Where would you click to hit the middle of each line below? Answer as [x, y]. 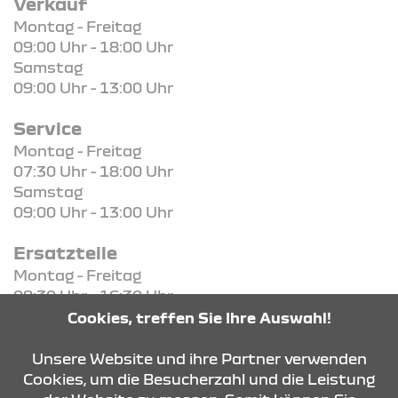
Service [48, 127]
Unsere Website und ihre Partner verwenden [199, 358]
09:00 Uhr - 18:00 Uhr [93, 46]
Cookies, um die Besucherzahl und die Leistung [199, 378]
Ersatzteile [65, 251]
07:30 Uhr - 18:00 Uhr [93, 171]
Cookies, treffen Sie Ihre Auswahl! [199, 317]
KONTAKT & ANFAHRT [101, 358]
